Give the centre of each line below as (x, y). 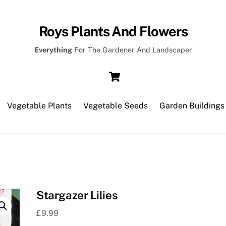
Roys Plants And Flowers (113, 31)
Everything (53, 50)
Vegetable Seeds (116, 105)
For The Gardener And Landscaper (132, 50)
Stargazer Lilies (77, 195)
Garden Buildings (192, 105)
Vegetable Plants (39, 105)
